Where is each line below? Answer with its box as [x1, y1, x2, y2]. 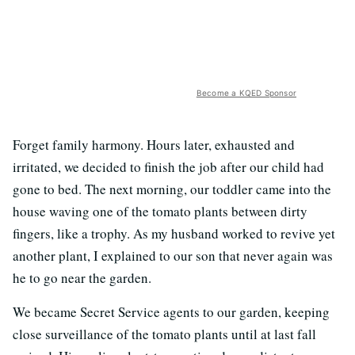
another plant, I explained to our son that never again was [13, 246, 333, 265]
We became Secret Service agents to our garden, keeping [13, 303, 330, 321]
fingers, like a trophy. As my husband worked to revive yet [13, 224, 335, 242]
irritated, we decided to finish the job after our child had [13, 158, 324, 176]
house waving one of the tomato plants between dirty [13, 202, 307, 220]
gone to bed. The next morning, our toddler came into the [13, 180, 331, 198]
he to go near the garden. [13, 269, 151, 287]
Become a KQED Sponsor [196, 88, 296, 97]
